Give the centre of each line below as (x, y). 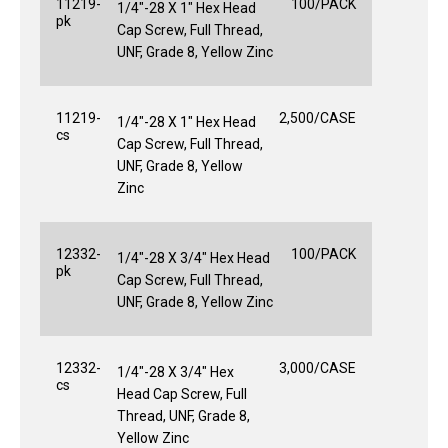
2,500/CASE (317, 117)
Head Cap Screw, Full (182, 393)
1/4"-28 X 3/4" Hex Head (193, 257)
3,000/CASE (317, 367)
